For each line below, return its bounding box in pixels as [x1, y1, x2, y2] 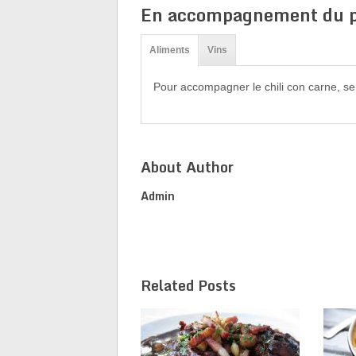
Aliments [149, 44, 190, 56]
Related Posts [140, 273, 236, 297]
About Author [140, 154, 234, 179]
